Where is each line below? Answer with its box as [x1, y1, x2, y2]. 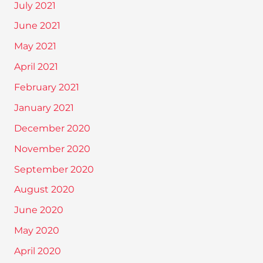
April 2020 [14, 245, 61, 257]
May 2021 [14, 41, 56, 52]
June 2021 [14, 20, 60, 32]
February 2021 [14, 82, 79, 93]
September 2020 [14, 163, 94, 175]
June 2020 [14, 204, 63, 216]
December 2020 [14, 122, 90, 134]
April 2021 [14, 61, 58, 73]
